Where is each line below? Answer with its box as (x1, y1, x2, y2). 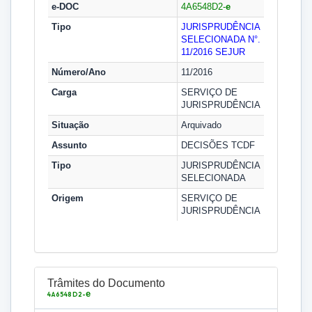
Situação (52, 120, 89, 130)
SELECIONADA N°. (181, 34, 260, 45)
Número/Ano (52, 67, 106, 77)
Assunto (52, 140, 87, 150)
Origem (52, 193, 84, 203)
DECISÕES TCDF (181, 140, 255, 150)
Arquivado (181, 120, 221, 130)
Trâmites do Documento (47, 277, 165, 289)
